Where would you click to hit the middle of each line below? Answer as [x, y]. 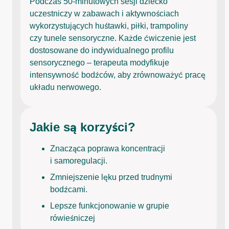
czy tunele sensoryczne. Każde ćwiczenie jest [113, 38]
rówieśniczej [73, 218]
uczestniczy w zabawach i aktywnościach [104, 13]
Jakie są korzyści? [83, 127]
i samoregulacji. [79, 161]
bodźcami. [69, 189]
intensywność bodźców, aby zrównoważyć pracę [118, 75]
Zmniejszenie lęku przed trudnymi [111, 177]
